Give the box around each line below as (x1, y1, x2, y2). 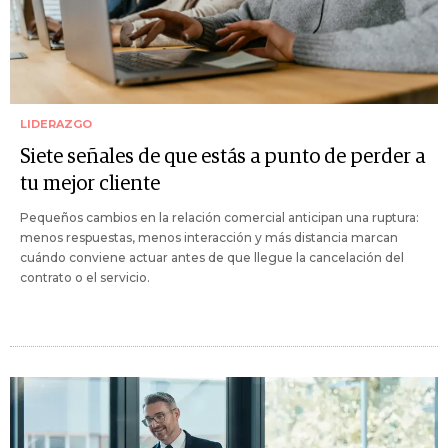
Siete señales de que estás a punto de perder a (20, 147, 425, 168)
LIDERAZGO (20, 117, 92, 132)
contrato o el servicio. (20, 270, 150, 286)
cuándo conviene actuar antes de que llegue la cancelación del (20, 250, 404, 266)
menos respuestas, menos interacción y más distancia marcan (20, 230, 398, 246)
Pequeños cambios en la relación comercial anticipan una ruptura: (20, 210, 419, 226)
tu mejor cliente (20, 174, 160, 195)
